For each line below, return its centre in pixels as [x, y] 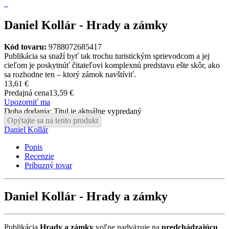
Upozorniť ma [27, 102]
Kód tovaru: [25, 47]
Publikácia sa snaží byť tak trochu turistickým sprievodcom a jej [107, 56]
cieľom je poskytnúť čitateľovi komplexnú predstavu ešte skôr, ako [112, 65]
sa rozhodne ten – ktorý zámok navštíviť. [70, 74]
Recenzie [39, 156]
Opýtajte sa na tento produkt [53, 120]
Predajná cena [27, 93]
